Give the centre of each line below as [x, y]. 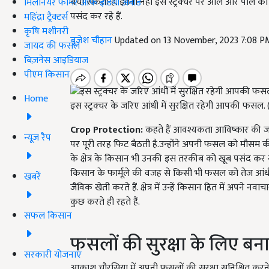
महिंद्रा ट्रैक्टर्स [46, 17]
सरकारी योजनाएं [53, 255]
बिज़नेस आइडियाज [56, 60]
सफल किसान [48, 216]
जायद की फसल [52, 46]
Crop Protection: [107, 130]
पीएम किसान [47, 74]
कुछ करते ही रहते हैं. [105, 202]
